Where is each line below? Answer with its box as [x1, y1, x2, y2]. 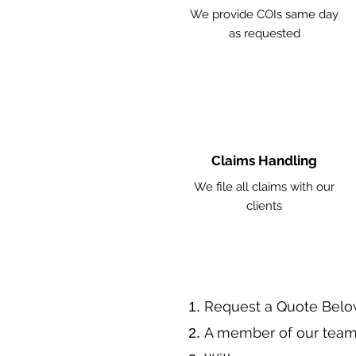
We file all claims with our [194, 180, 335, 194]
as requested [228, 26, 300, 41]
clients [246, 199, 282, 213]
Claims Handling [211, 153, 317, 168]
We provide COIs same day [190, 7, 339, 21]
